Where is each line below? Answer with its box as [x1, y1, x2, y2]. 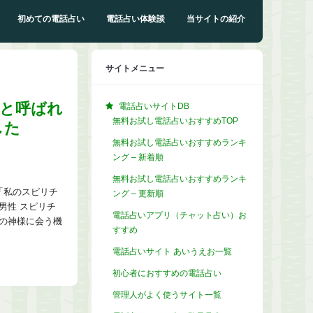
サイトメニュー [105, 64, 164, 74]
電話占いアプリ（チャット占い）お [112, 210, 247, 221]
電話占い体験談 [106, 14, 165, 24]
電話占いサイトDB [117, 101, 189, 112]
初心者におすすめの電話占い [112, 268, 221, 279]
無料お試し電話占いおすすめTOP [112, 116, 238, 126]
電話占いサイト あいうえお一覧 [112, 247, 232, 257]
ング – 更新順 [112, 189, 163, 199]
